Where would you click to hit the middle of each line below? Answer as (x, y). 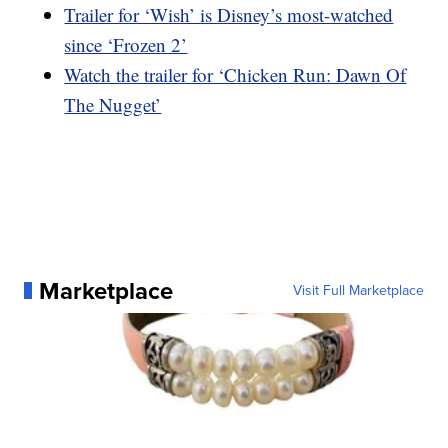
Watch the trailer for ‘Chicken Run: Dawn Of (235, 74)
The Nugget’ (113, 104)
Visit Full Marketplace (358, 290)
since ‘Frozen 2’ (126, 44)
